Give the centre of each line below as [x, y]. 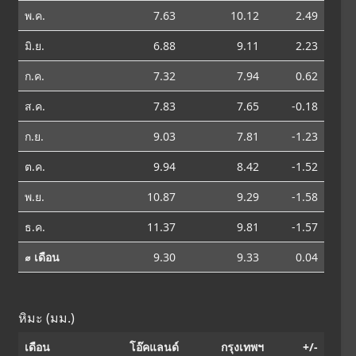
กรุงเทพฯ [243, 346]
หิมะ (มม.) [47, 317]
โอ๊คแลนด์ [155, 346]
